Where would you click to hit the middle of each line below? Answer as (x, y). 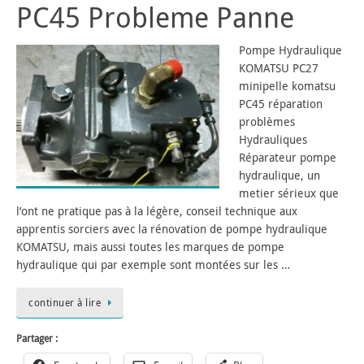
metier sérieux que (289, 193)
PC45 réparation (281, 104)
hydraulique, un (279, 175)
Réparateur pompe (288, 158)
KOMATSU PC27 (279, 68)
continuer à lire (65, 302)
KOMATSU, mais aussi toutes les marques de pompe (150, 247)
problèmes (267, 122)
